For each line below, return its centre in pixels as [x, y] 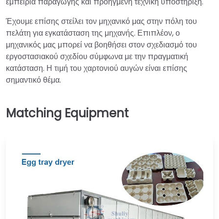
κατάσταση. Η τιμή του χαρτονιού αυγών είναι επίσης [97, 68]
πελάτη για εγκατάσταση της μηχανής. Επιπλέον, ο [93, 33]
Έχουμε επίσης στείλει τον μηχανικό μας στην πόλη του [101, 21]
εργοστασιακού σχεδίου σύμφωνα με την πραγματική [97, 56]
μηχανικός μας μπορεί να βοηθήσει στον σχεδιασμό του [101, 44]
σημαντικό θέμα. [33, 80]
